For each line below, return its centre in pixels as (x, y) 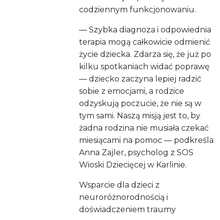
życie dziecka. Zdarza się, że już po (145, 55)
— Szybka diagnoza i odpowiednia (145, 30)
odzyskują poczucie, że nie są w (140, 104)
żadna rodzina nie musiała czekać (144, 128)
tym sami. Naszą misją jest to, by (140, 116)
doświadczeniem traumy (128, 210)
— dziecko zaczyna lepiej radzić (140, 79)
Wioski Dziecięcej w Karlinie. (133, 165)
